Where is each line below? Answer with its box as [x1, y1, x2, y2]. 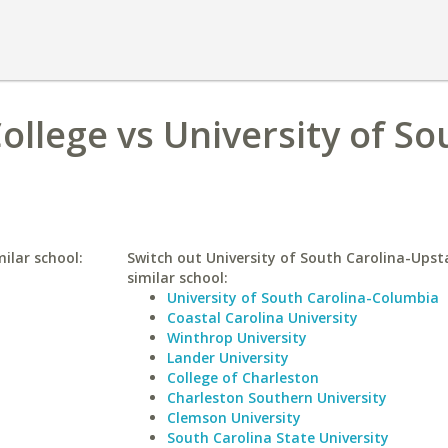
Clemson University [166, 408, 301, 427]
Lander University [166, 348, 289, 367]
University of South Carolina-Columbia [166, 288, 439, 307]
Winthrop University [166, 328, 307, 347]
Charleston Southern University [166, 388, 387, 407]
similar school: [126, 268, 228, 287]
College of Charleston [166, 368, 319, 387]
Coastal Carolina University [166, 308, 358, 327]
